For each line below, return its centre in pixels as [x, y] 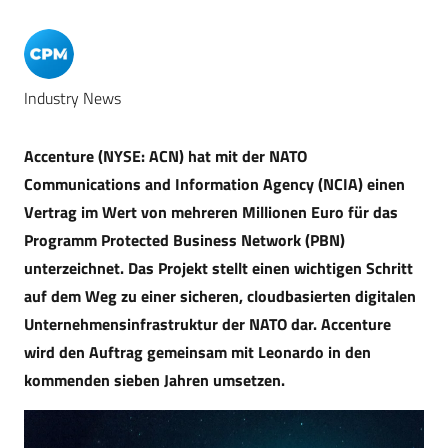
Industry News [72, 98]
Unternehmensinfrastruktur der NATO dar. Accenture [207, 324]
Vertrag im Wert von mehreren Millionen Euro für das [211, 212]
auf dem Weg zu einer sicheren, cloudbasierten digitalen [220, 296]
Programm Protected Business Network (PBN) [184, 240]
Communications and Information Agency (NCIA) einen [214, 184]
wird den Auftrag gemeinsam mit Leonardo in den [197, 352]
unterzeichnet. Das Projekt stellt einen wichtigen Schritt [218, 268]
